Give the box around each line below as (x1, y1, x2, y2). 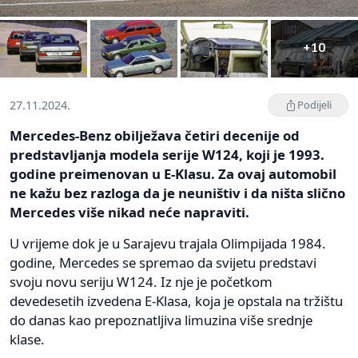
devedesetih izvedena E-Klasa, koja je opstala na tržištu (10, 292, 343, 311)
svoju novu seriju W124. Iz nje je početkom (10, 272, 272, 292)
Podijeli (297, 97, 332, 113)
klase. (10, 330, 45, 349)
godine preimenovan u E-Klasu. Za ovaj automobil (10, 165, 336, 184)
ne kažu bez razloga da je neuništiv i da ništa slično (10, 184, 345, 203)
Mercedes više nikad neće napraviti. (10, 203, 249, 222)
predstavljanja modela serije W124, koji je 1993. (10, 145, 324, 165)
